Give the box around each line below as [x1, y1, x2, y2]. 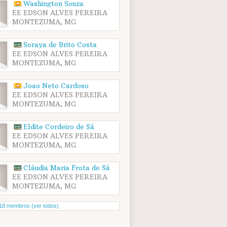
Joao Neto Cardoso [23, 82, 89, 91]
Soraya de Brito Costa [23, 41, 97, 50]
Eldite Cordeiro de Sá [23, 123, 95, 132]
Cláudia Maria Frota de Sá [23, 164, 110, 173]
